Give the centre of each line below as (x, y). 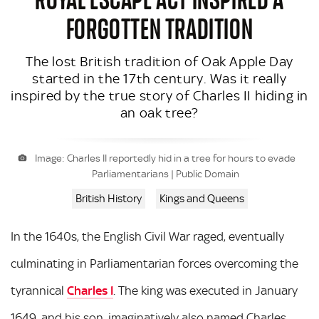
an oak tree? (159, 113)
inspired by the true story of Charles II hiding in (160, 96)
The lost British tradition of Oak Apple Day (159, 62)
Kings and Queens (202, 199)
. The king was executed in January (205, 291)
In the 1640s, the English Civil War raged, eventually (147, 236)
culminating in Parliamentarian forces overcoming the (155, 263)
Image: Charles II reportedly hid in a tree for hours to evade (166, 158)
